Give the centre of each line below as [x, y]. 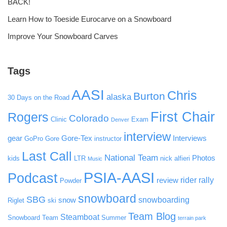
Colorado [89, 119]
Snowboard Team [33, 218]
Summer [114, 218]
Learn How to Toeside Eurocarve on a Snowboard [89, 19]
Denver [120, 120]
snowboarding [164, 200]
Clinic [59, 120]
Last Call [47, 157]
